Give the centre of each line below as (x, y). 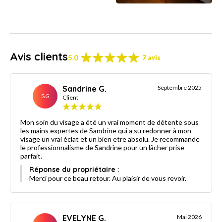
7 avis (151, 57)
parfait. (31, 156)
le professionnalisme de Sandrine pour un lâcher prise (53, 147)
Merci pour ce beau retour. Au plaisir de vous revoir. (108, 178)
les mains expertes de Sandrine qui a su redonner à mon (69, 130)
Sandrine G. (84, 88)
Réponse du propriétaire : (74, 169)
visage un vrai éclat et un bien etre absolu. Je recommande (31, 139)
